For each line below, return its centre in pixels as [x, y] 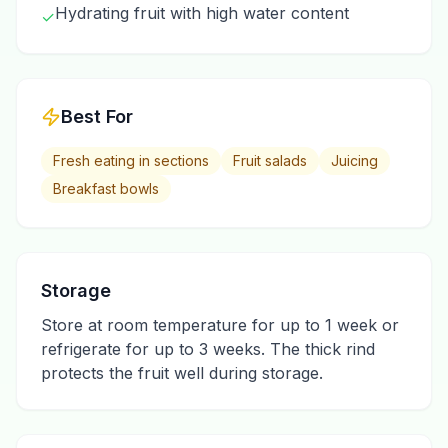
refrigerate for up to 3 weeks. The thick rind [208, 349]
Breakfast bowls [106, 188]
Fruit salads [270, 160]
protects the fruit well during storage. [182, 373]
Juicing [354, 160]
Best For [97, 116]
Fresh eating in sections [131, 160]
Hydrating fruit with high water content [202, 13]
